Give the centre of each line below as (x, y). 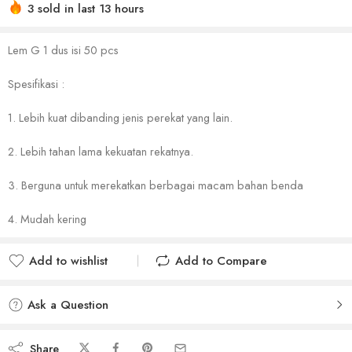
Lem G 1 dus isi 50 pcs (63, 50)
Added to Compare (229, 280)
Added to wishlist (76, 280)
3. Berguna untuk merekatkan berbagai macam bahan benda (156, 185)
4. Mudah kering (47, 219)
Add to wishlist (68, 261)
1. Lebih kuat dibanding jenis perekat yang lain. (120, 118)
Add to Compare (221, 261)
